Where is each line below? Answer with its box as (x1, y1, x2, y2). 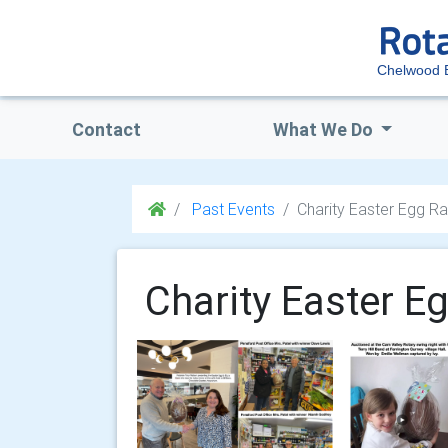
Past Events (188, 199, 275, 219)
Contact (71, 118, 141, 141)
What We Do (272, 118, 377, 141)
